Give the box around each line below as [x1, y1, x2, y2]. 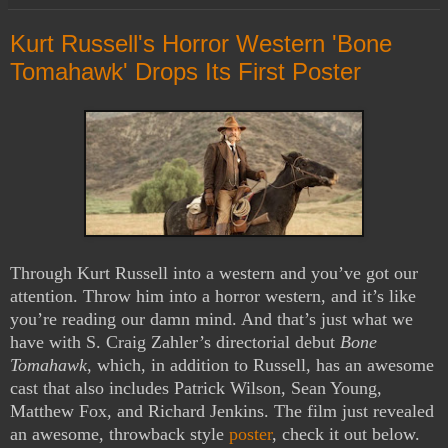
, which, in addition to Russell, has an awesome [87, 355, 434, 376]
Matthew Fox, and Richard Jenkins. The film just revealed [10, 401, 434, 422]
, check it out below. [272, 424, 420, 445]
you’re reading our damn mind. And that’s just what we [10, 309, 413, 330]
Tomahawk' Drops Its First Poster [10, 58, 361, 86]
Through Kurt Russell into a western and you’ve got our [10, 263, 418, 284]
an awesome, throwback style [10, 424, 229, 445]
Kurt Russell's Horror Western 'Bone [10, 30, 392, 58]
